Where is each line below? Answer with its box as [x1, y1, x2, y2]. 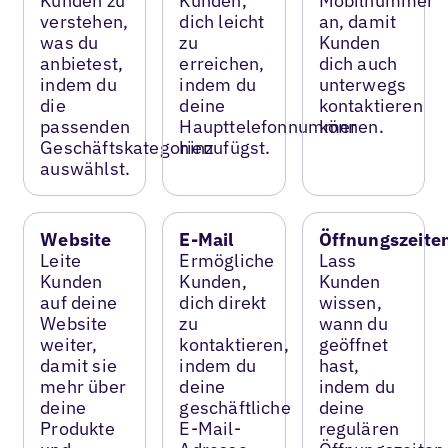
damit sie [40, 353, 117, 377]
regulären [318, 416, 400, 440]
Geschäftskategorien [40, 135, 213, 159]
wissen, [318, 290, 382, 314]
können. [318, 114, 384, 138]
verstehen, [40, 9, 129, 33]
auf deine [40, 290, 117, 314]
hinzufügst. [179, 135, 271, 159]
